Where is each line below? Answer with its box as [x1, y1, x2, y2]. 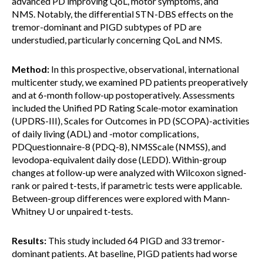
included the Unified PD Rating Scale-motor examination [12, 102, 238, 113]
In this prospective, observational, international [49, 63, 239, 75]
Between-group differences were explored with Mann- [12, 193, 230, 204]
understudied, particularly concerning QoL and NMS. [12, 34, 222, 45]
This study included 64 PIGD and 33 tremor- [46, 235, 225, 246]
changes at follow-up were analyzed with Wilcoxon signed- [12, 167, 247, 178]
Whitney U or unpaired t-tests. [12, 205, 133, 217]
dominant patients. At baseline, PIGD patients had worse [12, 248, 237, 259]
